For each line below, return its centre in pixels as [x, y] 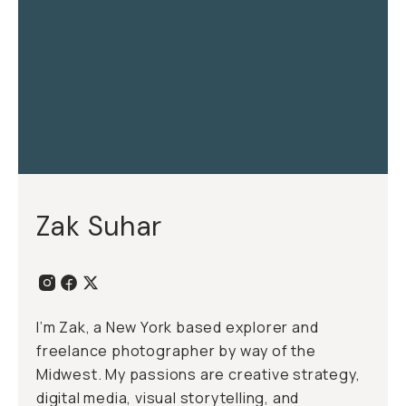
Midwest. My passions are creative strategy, [198, 374]
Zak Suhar [99, 226]
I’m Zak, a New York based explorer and [178, 327]
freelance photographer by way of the [176, 351]
